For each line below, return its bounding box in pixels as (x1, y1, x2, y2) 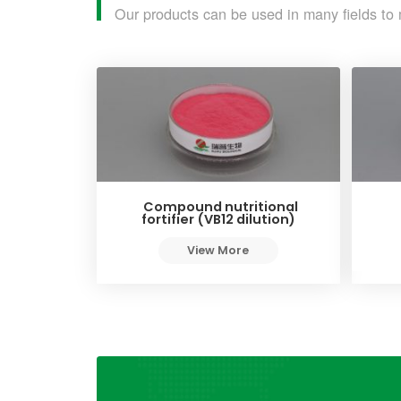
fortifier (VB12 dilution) (141, 209, 295, 228)
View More (187, 243, 250, 259)
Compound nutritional (138, 197, 299, 216)
